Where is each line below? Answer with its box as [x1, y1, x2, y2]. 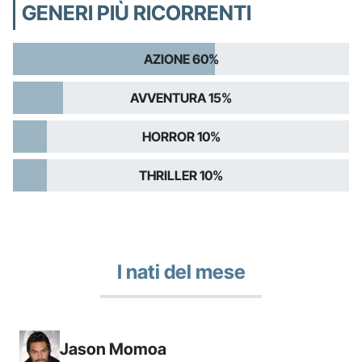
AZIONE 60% [143, 50, 219, 67]
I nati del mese [116, 259, 246, 284]
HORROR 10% [141, 128, 221, 145]
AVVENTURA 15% [130, 89, 232, 106]
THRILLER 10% [139, 166, 223, 183]
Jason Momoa [60, 339, 166, 359]
